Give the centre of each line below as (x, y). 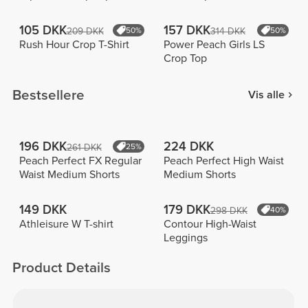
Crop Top (185, 59)
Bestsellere (49, 95)
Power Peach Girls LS (214, 45)
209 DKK (85, 32)
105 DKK (43, 31)
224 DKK (188, 146)
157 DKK (187, 31)
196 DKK (43, 146)
